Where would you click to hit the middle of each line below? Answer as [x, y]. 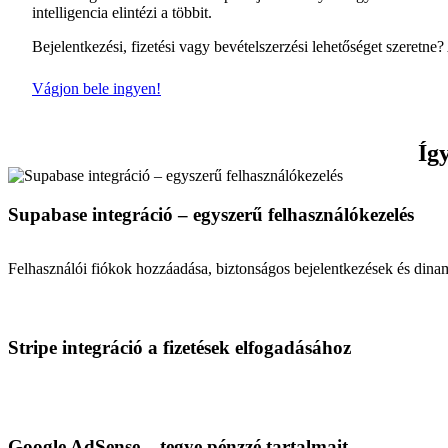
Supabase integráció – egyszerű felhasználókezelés [211, 214]
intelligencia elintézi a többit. [122, 12]
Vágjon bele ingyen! [96, 88]
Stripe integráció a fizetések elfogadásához [179, 347]
